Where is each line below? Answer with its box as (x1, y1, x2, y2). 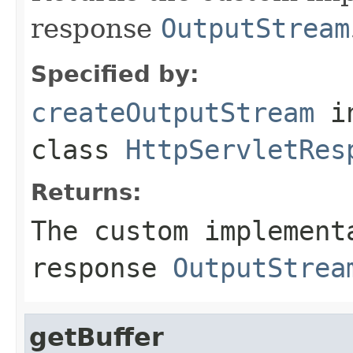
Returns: (31, 178, 142, 206)
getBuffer (29, 322, 164, 351)
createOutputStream (31, 96, 314, 128)
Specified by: (31, 60, 199, 87)
